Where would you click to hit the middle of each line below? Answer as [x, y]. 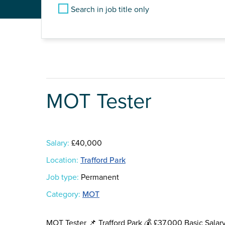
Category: [63, 195]
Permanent [99, 178]
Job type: [63, 178]
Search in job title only [110, 10]
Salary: [58, 143]
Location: [62, 160]
